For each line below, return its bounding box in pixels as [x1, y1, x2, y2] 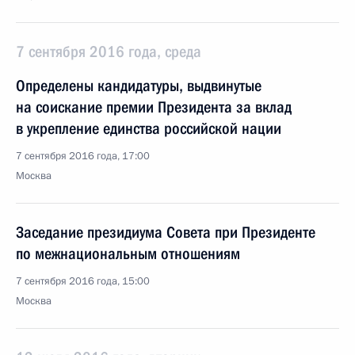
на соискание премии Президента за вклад [16, 97, 292, 116]
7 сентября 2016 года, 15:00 [16, 274, 150, 288]
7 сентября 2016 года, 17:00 [16, 149, 150, 163]
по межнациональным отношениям [16, 244, 240, 263]
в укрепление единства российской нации [16, 119, 281, 138]
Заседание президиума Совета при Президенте [16, 223, 315, 242]
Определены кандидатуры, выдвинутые [16, 76, 261, 95]
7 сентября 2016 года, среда [16, 42, 201, 61]
